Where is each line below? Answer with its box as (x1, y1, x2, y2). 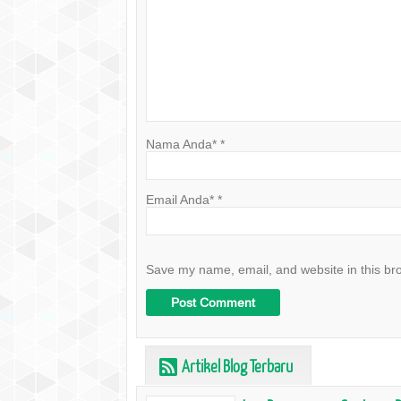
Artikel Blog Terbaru (179, 355, 293, 376)
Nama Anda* (146, 137, 217, 151)
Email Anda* (146, 192, 214, 207)
